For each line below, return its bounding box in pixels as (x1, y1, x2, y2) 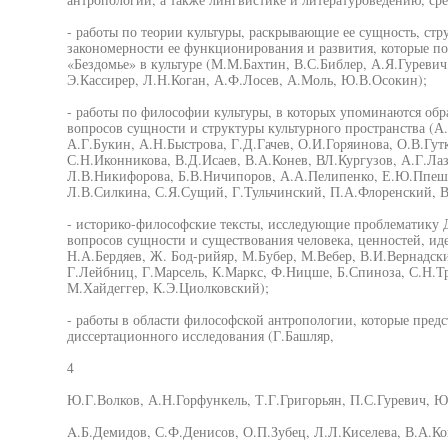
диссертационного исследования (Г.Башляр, (66, 326, 334, 345)
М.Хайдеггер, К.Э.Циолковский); (66, 278, 269, 297)
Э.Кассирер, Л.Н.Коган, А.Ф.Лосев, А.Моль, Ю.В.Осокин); (66, 70, 427, 89)
